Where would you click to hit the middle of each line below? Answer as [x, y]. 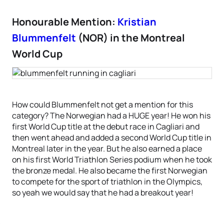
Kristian [137, 22]
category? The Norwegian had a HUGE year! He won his [111, 115]
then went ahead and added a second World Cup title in [112, 137]
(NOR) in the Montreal [130, 38]
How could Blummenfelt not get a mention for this [102, 104]
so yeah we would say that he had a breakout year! [103, 192]
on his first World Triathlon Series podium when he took [112, 159]
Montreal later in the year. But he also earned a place [107, 148]
